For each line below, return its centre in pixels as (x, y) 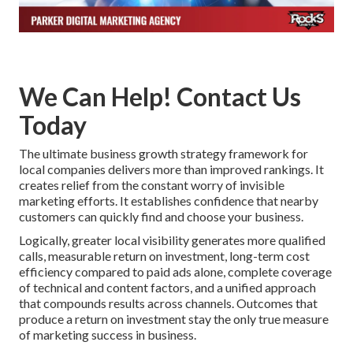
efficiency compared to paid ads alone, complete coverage (175, 272)
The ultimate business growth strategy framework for (163, 154)
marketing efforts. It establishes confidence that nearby (169, 201)
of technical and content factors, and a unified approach (167, 288)
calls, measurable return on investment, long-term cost (164, 256)
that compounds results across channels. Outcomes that (168, 303)
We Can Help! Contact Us (160, 97)
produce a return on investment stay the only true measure (174, 319)
